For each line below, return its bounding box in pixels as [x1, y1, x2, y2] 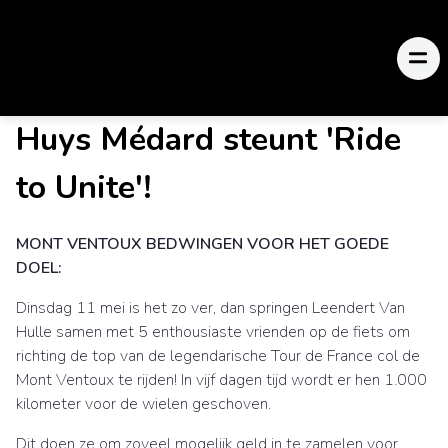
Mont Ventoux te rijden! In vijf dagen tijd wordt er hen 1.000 [16, 369, 427, 391]
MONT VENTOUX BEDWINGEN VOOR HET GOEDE [16, 233, 389, 255]
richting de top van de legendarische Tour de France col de [16, 345, 420, 367]
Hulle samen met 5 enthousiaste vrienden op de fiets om [16, 321, 410, 343]
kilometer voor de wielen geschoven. [16, 393, 271, 415]
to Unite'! [16, 166, 152, 209]
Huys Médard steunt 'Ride [16, 118, 401, 161]
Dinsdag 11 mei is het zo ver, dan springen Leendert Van [16, 297, 405, 319]
